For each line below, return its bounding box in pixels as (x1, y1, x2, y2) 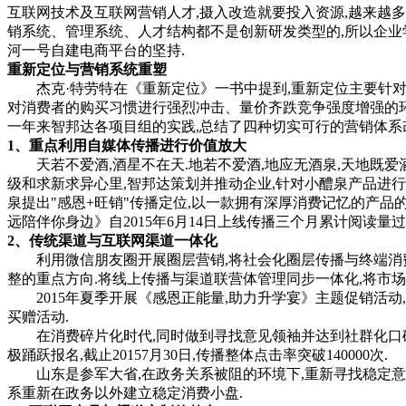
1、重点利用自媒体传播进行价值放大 (7, 137, 246, 153)
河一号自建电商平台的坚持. (7, 42, 185, 58)
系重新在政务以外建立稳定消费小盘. (7, 384, 243, 401)
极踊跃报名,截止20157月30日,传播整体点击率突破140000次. (7, 346, 388, 362)
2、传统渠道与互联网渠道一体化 (7, 232, 217, 248)
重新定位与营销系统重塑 (7, 61, 167, 77)
